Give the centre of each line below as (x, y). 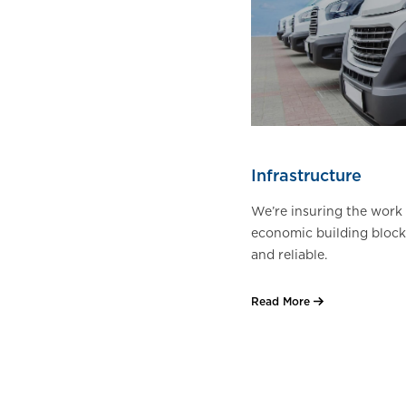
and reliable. (289, 256)
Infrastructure (306, 177)
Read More (280, 302)
